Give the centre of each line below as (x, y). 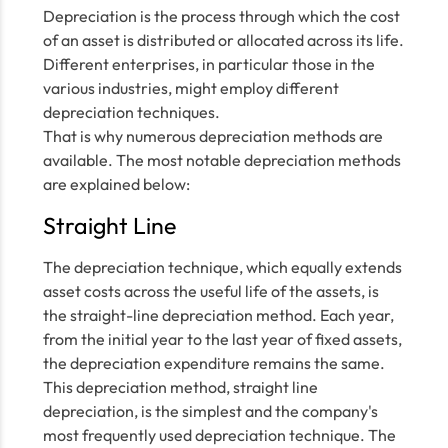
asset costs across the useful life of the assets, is (210, 291)
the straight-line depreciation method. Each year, (218, 315)
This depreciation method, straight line (180, 387)
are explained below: (116, 184)
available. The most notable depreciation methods (221, 160)
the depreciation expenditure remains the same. (213, 363)
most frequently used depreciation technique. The (219, 435)
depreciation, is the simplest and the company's (210, 411)
